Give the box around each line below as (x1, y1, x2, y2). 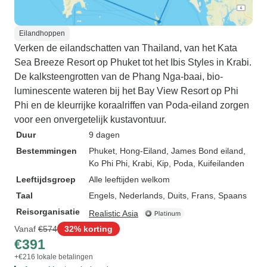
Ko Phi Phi (89, 159, 128, 168)
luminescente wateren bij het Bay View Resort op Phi (14, 86, 238, 96)
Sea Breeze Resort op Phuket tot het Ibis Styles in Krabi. (14, 57, 252, 67)
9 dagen (89, 130, 120, 139)
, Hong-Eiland (115, 146, 166, 156)
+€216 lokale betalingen (14, 253, 93, 261)
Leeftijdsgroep (16, 175, 76, 184)
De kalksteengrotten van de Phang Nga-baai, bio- (14, 72, 223, 82)
